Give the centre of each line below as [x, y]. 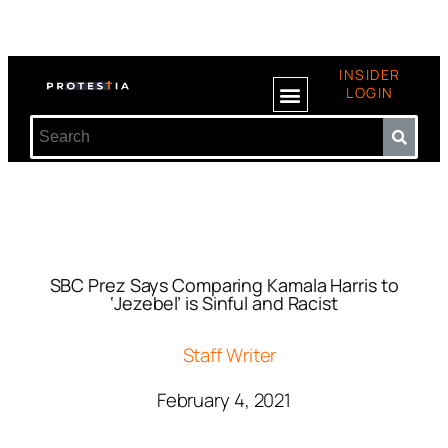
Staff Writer [229, 355]
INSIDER [370, 74]
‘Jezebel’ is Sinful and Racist [224, 303]
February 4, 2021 [224, 400]
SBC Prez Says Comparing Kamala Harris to [224, 285]
